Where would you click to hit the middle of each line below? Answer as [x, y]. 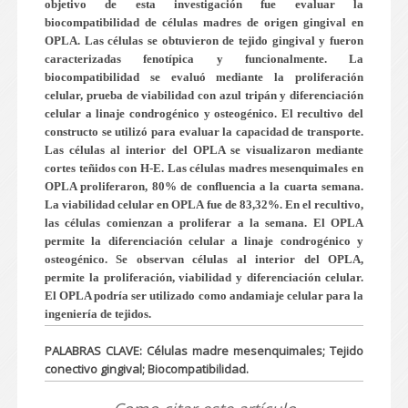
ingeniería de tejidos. [98, 314]
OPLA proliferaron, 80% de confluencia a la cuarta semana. [204, 186]
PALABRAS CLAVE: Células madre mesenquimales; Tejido [204, 351]
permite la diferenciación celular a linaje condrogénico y [204, 241]
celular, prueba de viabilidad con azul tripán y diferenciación [204, 95]
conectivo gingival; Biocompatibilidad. [147, 369]
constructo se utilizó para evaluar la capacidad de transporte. [204, 132]
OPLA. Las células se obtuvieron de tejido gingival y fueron [204, 41]
